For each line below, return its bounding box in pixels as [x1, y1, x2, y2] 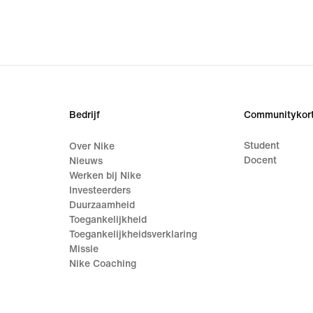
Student [243, 140, 279, 151]
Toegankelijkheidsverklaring [69, 228, 198, 240]
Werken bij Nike [69, 170, 142, 181]
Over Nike [69, 140, 115, 152]
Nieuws [69, 155, 103, 166]
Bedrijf [69, 109, 101, 120]
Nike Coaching [69, 258, 137, 269]
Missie [69, 243, 99, 254]
